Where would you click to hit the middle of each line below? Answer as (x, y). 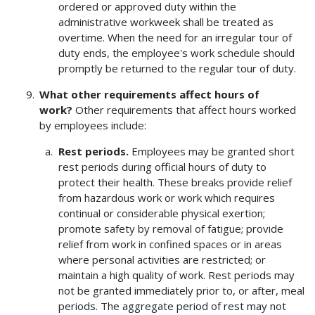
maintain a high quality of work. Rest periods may (176, 275)
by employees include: (93, 126)
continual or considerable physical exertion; (161, 213)
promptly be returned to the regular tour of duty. (177, 69)
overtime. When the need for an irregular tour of (175, 38)
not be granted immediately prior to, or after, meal (181, 291)
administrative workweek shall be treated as (166, 22)
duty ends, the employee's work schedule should (176, 53)
